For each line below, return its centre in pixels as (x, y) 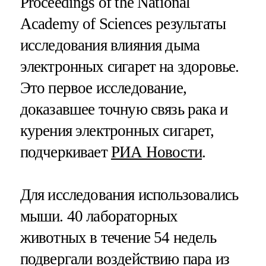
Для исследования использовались (129, 194)
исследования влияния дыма (110, 45)
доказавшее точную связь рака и (124, 110)
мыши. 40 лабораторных (99, 216)
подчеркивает (65, 152)
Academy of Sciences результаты (123, 24)
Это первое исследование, (103, 88)
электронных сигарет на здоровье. (129, 67)
